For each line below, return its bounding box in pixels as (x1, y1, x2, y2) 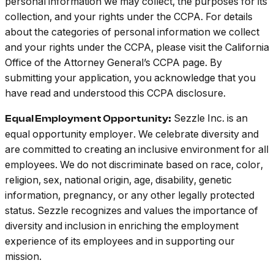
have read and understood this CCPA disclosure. (5, 87, 226, 100)
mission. (5, 250, 42, 263)
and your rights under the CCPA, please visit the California (5, 41, 269, 54)
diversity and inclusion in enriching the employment (5, 220, 239, 232)
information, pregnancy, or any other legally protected (5, 189, 254, 202)
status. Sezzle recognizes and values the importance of (5, 204, 258, 217)
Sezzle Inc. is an (171, 112, 248, 125)
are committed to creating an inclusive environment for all (5, 143, 268, 156)
